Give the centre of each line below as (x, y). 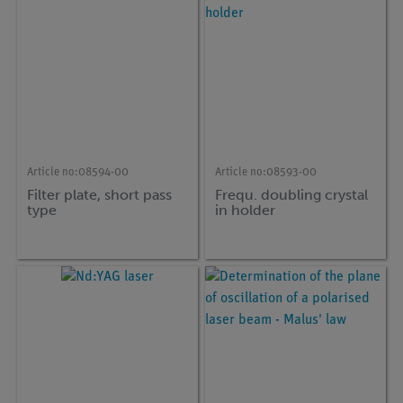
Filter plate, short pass (100, 194)
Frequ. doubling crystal (292, 194)
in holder (246, 210)
